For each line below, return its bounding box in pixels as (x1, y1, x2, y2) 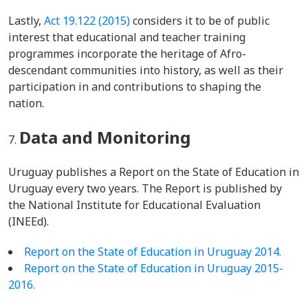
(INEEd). (8, 214, 52, 229)
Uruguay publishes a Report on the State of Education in (8, 164, 299, 179)
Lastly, (8, 13, 44, 28)
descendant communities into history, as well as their (8, 63, 283, 78)
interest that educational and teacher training (8, 30, 245, 45)
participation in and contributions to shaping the (8, 79, 261, 94)
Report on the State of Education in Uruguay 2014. (24, 244, 281, 259)
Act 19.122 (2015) (44, 13, 130, 28)
